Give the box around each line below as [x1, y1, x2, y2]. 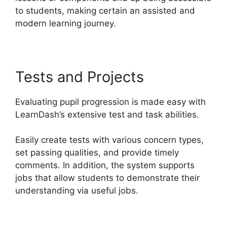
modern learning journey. [15, 18, 116, 28]
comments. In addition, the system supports [15, 160, 195, 171]
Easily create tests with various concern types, [15, 135, 204, 145]
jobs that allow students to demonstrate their [15, 173, 200, 183]
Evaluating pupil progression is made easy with [15, 96, 206, 107]
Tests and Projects [15, 67, 144, 86]
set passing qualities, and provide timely [15, 147, 179, 158]
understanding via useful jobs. [15, 185, 138, 196]
